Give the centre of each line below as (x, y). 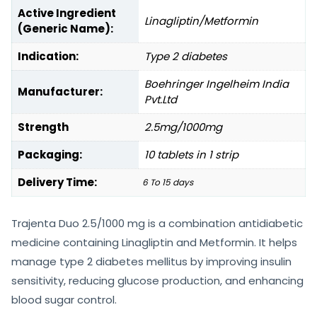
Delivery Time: (57, 182)
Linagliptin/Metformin (201, 21)
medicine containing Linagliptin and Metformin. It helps (154, 242)
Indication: (48, 56)
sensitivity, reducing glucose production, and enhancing (157, 280)
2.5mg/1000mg (183, 127)
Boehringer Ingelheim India (217, 83)
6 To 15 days (168, 182)
